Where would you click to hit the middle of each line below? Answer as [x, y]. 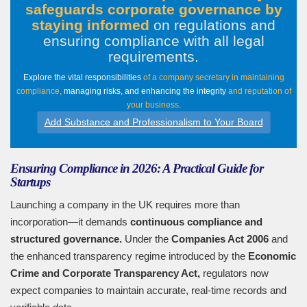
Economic [272, 256]
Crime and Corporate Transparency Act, [105, 273]
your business [152, 105]
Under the [147, 239]
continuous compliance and [196, 222]
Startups [30, 182]
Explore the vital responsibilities [83, 78]
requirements [151, 57]
